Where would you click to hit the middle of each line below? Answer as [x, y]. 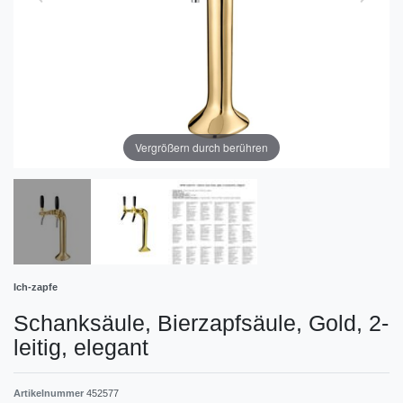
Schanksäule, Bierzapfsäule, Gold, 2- [201, 323]
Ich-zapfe [36, 287]
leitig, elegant [81, 348]
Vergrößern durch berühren [201, 147]
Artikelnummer [50, 394]
